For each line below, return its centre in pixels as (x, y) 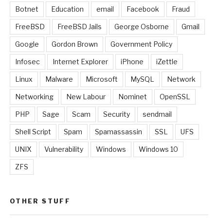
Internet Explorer (80, 61)
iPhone (132, 61)
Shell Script (33, 131)
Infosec (27, 61)
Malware (59, 79)
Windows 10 (158, 149)
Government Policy (141, 44)
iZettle (167, 61)
